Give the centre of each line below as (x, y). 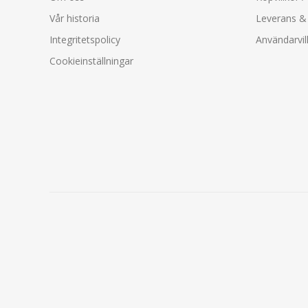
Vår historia (75, 18)
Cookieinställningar (91, 60)
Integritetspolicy (85, 39)
